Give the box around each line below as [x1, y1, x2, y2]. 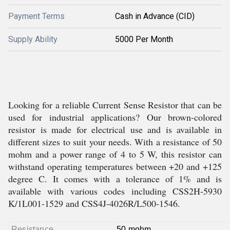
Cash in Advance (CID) [115, 11, 195, 21]
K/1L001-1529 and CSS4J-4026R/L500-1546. [8, 197, 180, 209]
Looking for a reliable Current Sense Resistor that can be [8, 99, 222, 111]
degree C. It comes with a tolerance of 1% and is [8, 172, 222, 185]
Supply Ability [8, 34, 57, 44]
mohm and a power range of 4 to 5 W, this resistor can [8, 148, 222, 160]
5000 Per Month [115, 34, 173, 44]
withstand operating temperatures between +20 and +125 [8, 160, 222, 172]
